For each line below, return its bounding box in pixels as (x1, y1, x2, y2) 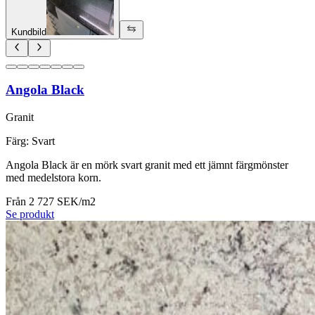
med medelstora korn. (6, 172, 101, 184)
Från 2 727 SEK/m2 (6, 195, 96, 208)
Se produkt (6, 208, 54, 221)
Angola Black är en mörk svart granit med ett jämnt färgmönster (6, 159, 288, 172)
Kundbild (11, 26, 46, 37)
